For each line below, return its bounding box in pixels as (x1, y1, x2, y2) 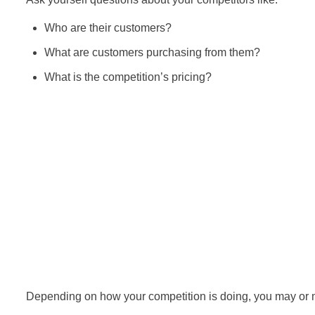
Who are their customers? (44, 22, 172, 34)
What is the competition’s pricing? (44, 71, 212, 84)
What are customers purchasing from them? (44, 46, 260, 59)
